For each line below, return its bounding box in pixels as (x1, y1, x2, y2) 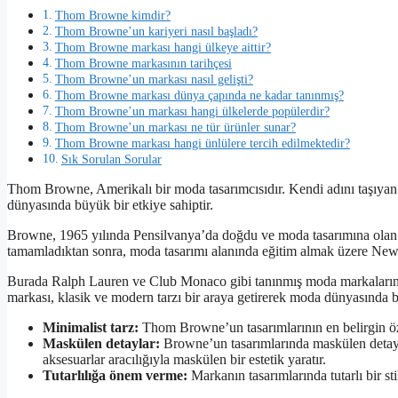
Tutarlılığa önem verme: (43, 368, 187, 384)
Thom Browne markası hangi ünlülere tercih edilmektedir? (54, 136, 350, 151)
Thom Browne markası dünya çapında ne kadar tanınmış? (54, 88, 344, 103)
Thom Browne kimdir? (54, 8, 171, 23)
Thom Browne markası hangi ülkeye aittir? (54, 40, 271, 55)
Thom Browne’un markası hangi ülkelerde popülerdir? (54, 104, 330, 119)
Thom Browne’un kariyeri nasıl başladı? (54, 24, 258, 39)
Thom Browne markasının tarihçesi (54, 56, 232, 71)
